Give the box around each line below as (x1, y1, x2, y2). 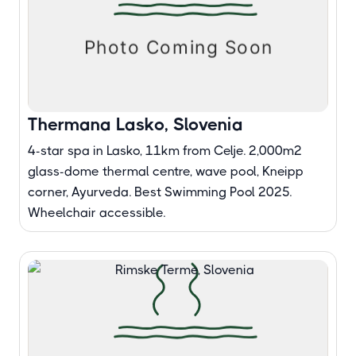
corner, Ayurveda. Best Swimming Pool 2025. (28, 184, 292, 199)
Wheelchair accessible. (28, 205, 165, 220)
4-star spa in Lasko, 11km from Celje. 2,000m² (28, 143, 302, 158)
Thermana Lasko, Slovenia (28, 114, 243, 134)
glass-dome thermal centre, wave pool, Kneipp (28, 164, 304, 179)
